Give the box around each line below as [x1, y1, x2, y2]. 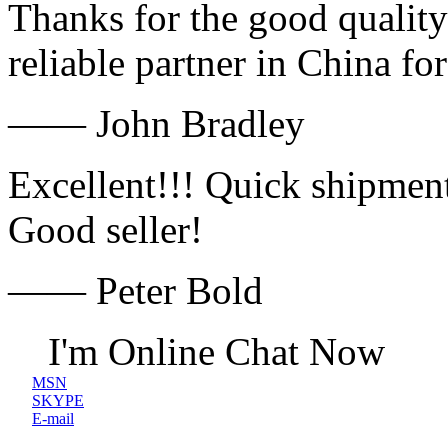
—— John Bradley [8, 102, 305, 145]
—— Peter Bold [8, 269, 263, 312]
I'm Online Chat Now [48, 330, 385, 373]
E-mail [32, 410, 74, 427]
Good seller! [8, 208, 203, 251]
